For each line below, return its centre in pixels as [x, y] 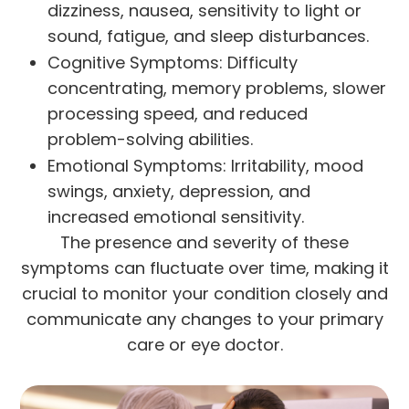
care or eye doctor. [204, 345]
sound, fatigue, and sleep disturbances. [209, 37]
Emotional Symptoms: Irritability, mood [206, 166]
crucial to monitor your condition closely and [204, 294]
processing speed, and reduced [178, 114]
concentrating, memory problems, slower [217, 89]
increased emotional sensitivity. [176, 217]
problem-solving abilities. [151, 140]
